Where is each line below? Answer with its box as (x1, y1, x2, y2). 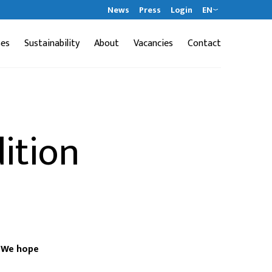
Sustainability (24, 35, 80, 52)
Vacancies (134, 35, 173, 52)
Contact (188, 35, 221, 52)
